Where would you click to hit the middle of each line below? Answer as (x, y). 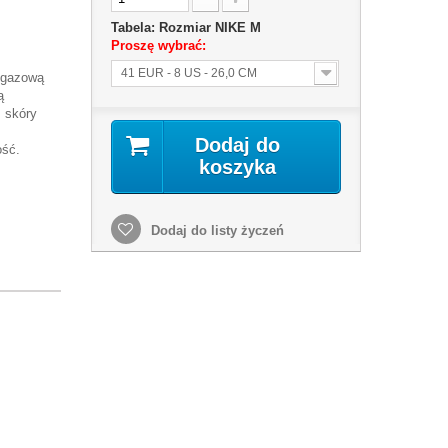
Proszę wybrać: (160, 45)
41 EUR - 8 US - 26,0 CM (188, 73)
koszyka (238, 167)
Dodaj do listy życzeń (215, 230)
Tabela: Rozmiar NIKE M (187, 27)
